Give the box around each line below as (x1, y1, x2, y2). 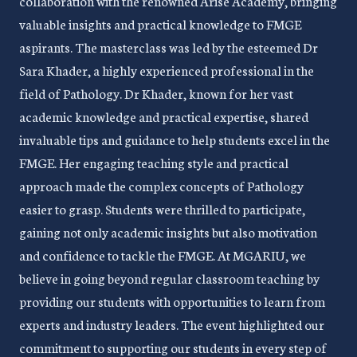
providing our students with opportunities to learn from (19, 292, 325, 310)
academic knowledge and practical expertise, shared (19, 107, 308, 125)
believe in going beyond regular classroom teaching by (19, 269, 320, 287)
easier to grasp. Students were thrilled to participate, (19, 199, 305, 218)
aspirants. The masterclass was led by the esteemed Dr (19, 37, 318, 56)
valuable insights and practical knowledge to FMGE (19, 14, 301, 33)
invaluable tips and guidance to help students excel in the (19, 130, 330, 148)
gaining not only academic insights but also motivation (19, 222, 317, 241)
